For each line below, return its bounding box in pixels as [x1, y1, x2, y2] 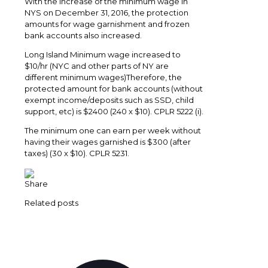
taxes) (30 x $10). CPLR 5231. [25, 148, 129, 159]
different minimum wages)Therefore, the [25, 72, 182, 83]
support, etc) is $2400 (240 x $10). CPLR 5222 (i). [25, 106, 203, 117]
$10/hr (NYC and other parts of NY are [25, 61, 169, 71]
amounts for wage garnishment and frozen [25, 19, 190, 29]
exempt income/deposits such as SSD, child [25, 95, 194, 105]
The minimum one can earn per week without [25, 126, 201, 136]
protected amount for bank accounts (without [25, 84, 203, 94]
